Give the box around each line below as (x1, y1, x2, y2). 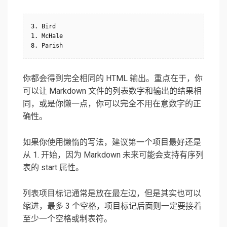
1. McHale (31, 32, 63, 40)
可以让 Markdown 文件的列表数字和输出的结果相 (23, 86, 202, 96)
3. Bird (31, 23, 56, 30)
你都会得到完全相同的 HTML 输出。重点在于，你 (23, 73, 203, 84)
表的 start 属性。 (23, 163, 84, 173)
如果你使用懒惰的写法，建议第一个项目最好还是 (23, 137, 201, 147)
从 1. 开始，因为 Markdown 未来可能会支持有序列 (23, 150, 204, 160)
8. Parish (31, 42, 63, 50)
